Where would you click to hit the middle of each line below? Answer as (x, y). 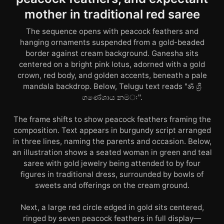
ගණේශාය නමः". (112, 97)
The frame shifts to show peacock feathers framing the (112, 119)
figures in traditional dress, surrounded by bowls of (112, 174)
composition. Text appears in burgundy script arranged (112, 130)
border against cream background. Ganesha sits (112, 53)
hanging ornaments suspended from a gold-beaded (112, 42)
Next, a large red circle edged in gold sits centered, (112, 207)
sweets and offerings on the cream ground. (112, 185)
